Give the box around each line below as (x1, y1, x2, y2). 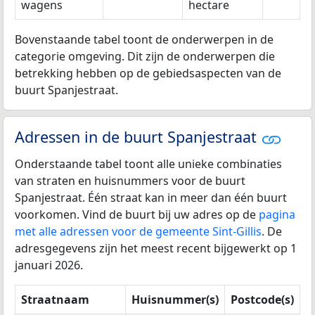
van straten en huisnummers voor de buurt (15, 172, 245, 188)
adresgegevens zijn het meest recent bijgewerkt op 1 (15, 240, 297, 256)
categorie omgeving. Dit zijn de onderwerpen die (15, 49, 275, 65)
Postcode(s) (231, 291, 294, 307)
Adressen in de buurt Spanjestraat (15, 127, 261, 148)
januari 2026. (15, 257, 83, 273)
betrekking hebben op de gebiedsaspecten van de (15, 65, 281, 82)
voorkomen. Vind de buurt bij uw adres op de (15, 206, 259, 222)
